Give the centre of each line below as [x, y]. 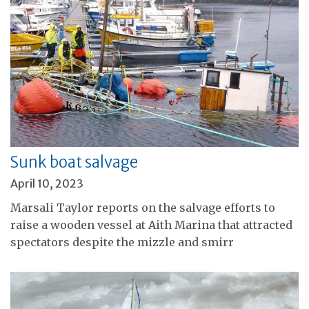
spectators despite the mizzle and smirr [122, 242]
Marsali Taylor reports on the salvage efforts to [143, 207]
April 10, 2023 [47, 183]
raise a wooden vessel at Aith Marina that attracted [151, 225]
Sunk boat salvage [74, 162]
